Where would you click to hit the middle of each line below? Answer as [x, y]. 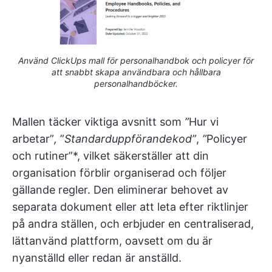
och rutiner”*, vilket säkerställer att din [110, 156]
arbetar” [33, 139]
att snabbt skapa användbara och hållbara [136, 72]
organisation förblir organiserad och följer [119, 173]
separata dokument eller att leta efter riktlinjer [130, 207]
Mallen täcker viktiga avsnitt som [98, 122]
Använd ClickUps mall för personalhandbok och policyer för [136, 61]
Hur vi [204, 122]
